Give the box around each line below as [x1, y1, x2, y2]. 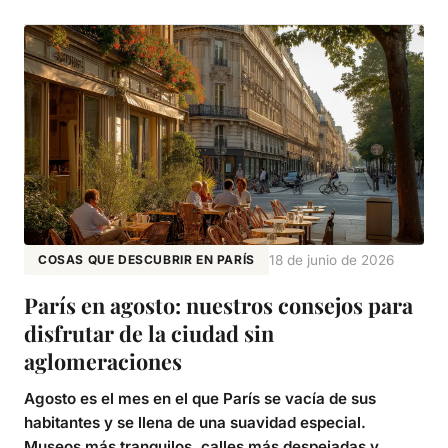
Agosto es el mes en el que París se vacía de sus [24, 389, 376, 409]
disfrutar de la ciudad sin [24, 319, 274, 348]
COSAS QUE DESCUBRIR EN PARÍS [38, 252, 255, 268]
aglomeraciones [24, 347, 182, 376]
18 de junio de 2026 [268, 252, 394, 269]
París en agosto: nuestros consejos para [24, 291, 413, 320]
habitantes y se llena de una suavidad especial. [24, 413, 366, 433]
